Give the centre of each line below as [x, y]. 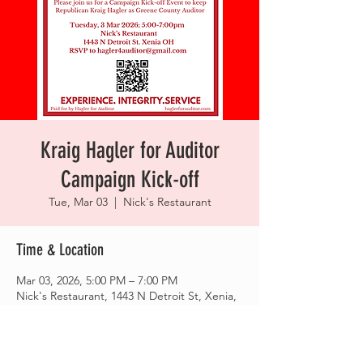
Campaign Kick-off [130, 179]
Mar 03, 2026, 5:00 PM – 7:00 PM [97, 280]
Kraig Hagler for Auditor [130, 150]
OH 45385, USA [56, 311]
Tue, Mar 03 [78, 202]
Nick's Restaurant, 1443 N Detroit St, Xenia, [126, 296]
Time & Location [60, 250]
